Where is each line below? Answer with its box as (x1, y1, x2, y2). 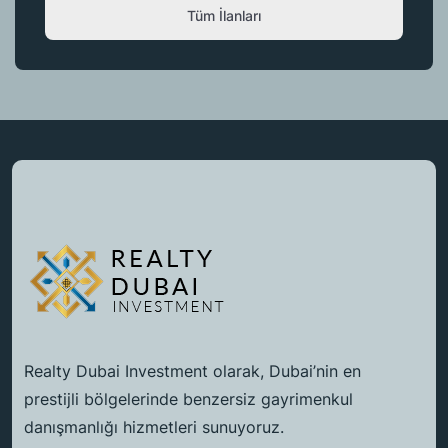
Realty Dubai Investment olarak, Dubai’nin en (24, 361, 361, 382)
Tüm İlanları (187, 6, 261, 24)
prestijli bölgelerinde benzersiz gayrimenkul (24, 389, 353, 410)
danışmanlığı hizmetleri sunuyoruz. (24, 417, 284, 438)
